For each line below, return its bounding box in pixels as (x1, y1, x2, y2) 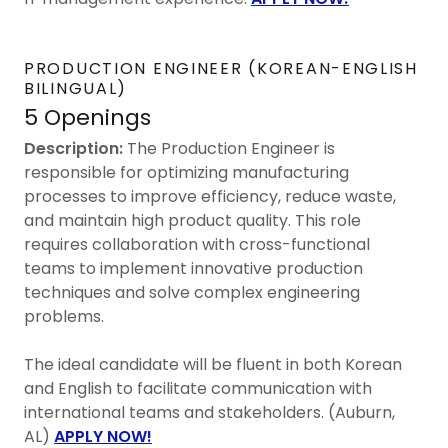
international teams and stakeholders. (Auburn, (24, 400, 395, 424)
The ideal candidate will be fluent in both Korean (24, 352, 402, 376)
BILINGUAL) (24, 76, 128, 100)
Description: (24, 136, 123, 160)
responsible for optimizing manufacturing (24, 160, 349, 184)
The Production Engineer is (123, 136, 335, 160)
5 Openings (24, 101, 151, 133)
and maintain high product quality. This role (24, 208, 361, 232)
